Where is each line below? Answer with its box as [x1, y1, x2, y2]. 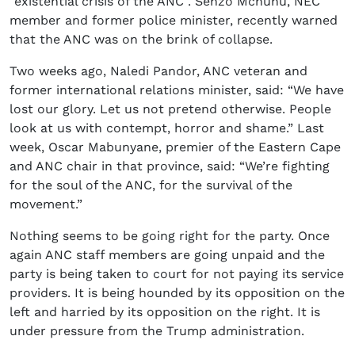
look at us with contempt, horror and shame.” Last [10, 120, 324, 136]
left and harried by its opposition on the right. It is [10, 304, 320, 320]
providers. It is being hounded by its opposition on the [10, 285, 345, 301]
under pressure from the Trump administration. [10, 323, 304, 339]
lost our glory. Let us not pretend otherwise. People [10, 101, 331, 117]
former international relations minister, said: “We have [10, 82, 344, 98]
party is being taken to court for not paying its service [10, 266, 344, 282]
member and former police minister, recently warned [10, 13, 338, 29]
